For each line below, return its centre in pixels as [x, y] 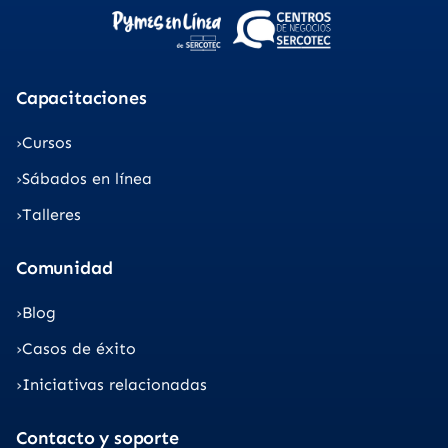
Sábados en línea [87, 179]
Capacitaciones [81, 97]
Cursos [47, 143]
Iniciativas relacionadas [114, 385]
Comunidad [64, 267]
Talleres [51, 215]
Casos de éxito [79, 349]
